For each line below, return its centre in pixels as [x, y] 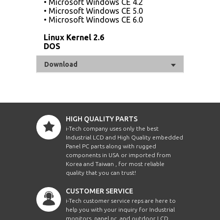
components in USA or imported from [118, 155]
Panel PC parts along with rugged [111, 146]
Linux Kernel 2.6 [74, 38]
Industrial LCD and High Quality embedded [124, 137]
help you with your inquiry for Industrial [120, 210]
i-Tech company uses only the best [112, 129]
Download [61, 65]
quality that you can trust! [101, 173]
